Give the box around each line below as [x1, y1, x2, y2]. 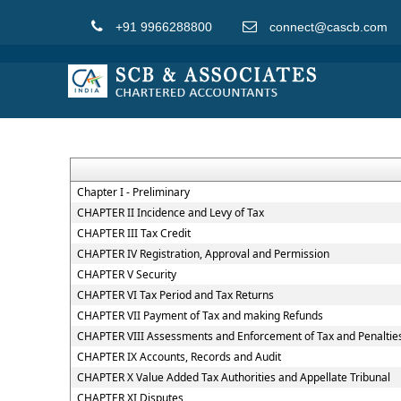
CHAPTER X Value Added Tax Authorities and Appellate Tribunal [76, 370, 390, 385]
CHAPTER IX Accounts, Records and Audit [76, 349, 281, 364]
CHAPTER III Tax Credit [76, 226, 191, 241]
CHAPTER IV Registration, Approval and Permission [76, 246, 329, 261]
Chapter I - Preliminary [76, 184, 190, 200]
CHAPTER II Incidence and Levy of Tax [76, 205, 264, 220]
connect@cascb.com [266, 20, 388, 34]
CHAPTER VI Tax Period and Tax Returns [76, 287, 274, 303]
